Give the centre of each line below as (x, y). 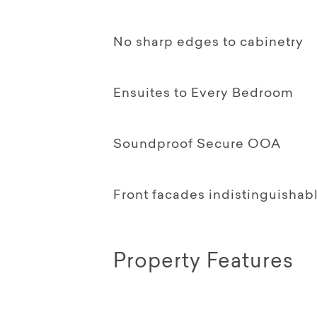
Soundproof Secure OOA (197, 145)
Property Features (203, 262)
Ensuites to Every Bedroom (203, 94)
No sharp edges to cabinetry (208, 43)
